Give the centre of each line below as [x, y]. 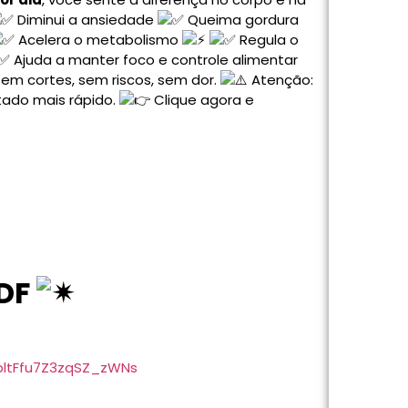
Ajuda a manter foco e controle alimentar [154, 59]
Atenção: [280, 79]
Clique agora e [202, 99]
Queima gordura [241, 19]
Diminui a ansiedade [86, 19]
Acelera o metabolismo [98, 39]
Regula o [267, 39]
